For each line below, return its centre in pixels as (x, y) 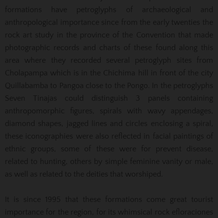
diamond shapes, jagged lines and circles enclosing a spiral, (109, 123)
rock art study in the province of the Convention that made (109, 35)
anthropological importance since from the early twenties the (109, 22)
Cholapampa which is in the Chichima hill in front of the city (109, 73)
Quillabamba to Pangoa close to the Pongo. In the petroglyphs (109, 85)
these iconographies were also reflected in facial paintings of (109, 136)
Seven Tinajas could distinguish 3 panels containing (109, 98)
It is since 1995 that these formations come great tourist (109, 199)
